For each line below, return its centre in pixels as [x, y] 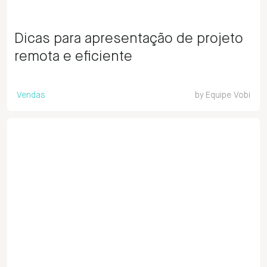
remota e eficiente [73, 57]
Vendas [31, 95]
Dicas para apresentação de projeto [129, 39]
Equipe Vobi [228, 95]
